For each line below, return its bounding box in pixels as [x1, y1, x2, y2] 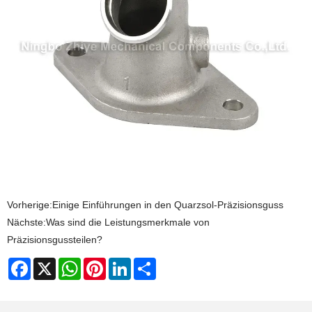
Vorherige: [7, 199, 52, 211]
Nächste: [7, 217, 46, 228]
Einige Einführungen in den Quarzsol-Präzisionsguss [52, 199, 283, 211]
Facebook [31, 258, 75, 270]
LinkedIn [131, 258, 169, 270]
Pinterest [106, 258, 145, 270]
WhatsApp [81, 258, 126, 270]
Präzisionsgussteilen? [7, 234, 102, 246]
